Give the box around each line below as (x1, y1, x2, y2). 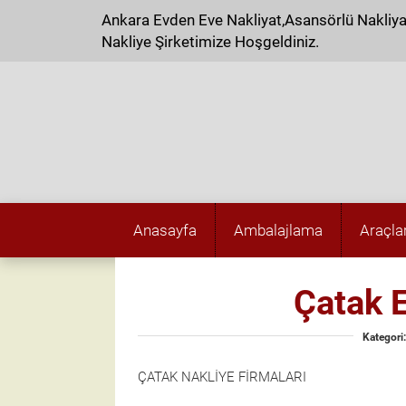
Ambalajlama (234, 221, 323, 239)
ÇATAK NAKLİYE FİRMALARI (138, 369, 306, 385)
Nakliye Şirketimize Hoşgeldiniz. (101, 33, 319, 51)
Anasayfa (133, 221, 197, 239)
